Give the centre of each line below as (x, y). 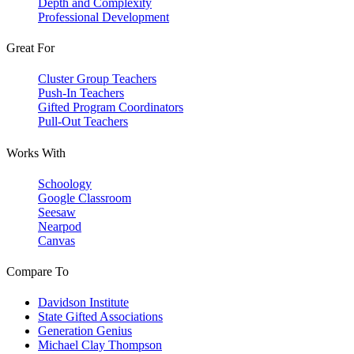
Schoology (65, 183)
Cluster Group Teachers (97, 79)
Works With (36, 153)
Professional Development (104, 17)
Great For (30, 48)
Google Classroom (85, 198)
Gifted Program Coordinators (111, 107)
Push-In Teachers (81, 93)
